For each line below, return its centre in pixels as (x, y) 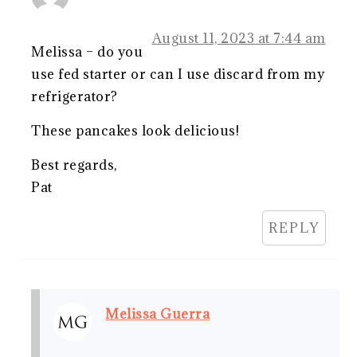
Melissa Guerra (158, 314)
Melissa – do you (87, 51)
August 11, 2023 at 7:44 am (239, 38)
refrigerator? (75, 96)
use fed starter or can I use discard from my (178, 74)
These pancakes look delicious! (135, 130)
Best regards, (74, 165)
